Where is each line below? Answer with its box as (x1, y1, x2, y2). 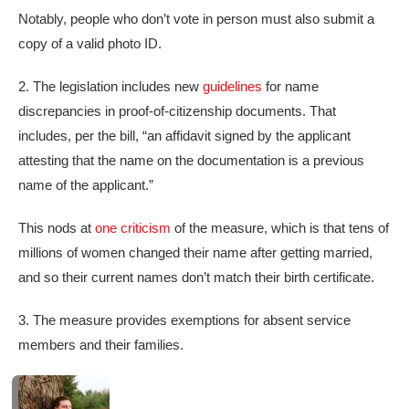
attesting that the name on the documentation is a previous (18, 152, 364, 169)
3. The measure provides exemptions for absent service (18, 312, 351, 329)
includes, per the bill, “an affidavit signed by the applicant (18, 128, 351, 144)
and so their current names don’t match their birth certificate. (18, 269, 374, 286)
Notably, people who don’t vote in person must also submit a (18, 11, 374, 27)
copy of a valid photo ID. (18, 36, 162, 52)
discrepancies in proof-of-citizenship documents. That (18, 103, 336, 120)
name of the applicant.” (18, 177, 157, 194)
